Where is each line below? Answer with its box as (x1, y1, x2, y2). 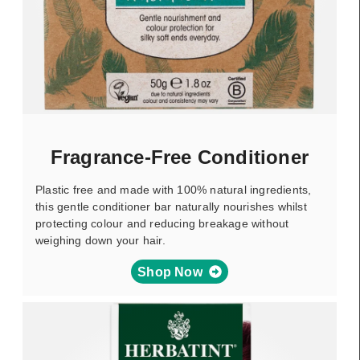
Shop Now (137, 264, 202, 279)
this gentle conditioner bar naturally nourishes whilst (35, 200, 307, 213)
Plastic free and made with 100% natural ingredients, (35, 183, 312, 196)
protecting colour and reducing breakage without (35, 217, 289, 230)
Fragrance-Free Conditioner (50, 146, 309, 168)
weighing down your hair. (35, 234, 166, 247)
